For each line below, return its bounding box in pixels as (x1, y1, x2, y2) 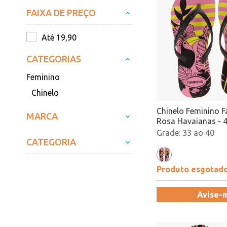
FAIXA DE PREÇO (26, 8, 96, 18)
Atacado (157, 127, 188, 136)
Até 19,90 (42, 33, 77, 42)
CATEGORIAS (26, 54, 81, 64)
